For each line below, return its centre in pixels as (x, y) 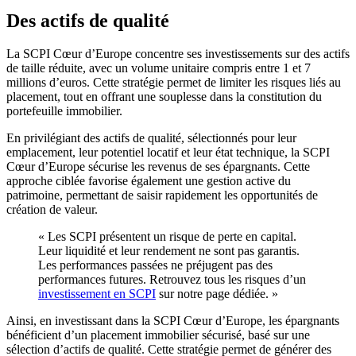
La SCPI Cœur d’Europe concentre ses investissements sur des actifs (178, 54)
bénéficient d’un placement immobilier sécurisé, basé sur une (158, 335)
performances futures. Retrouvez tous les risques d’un (172, 280)
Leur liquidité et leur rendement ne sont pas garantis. (169, 251)
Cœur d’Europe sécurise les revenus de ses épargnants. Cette (158, 167)
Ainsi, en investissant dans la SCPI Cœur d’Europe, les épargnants (173, 321)
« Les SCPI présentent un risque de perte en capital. (167, 237)
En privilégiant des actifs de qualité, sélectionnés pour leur (151, 138)
